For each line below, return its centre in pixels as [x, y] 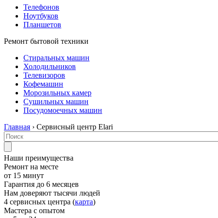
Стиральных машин [56, 58]
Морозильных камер [57, 93]
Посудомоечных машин [63, 110]
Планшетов [42, 25]
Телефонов [41, 7]
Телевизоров [44, 75]
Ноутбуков [41, 16]
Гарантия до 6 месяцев [41, 184]
